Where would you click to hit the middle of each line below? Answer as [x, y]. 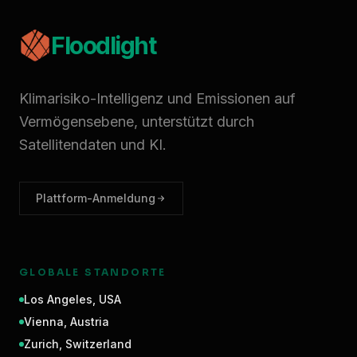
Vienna [44, 322]
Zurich [41, 344]
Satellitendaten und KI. [93, 145]
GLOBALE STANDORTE [93, 272]
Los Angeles [58, 299]
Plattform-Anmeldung [96, 198]
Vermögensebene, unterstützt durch [137, 122]
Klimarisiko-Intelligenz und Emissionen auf [157, 98]
